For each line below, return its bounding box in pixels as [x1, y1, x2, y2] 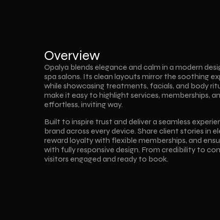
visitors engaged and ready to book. [44, 154, 169, 164]
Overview [44, 47, 100, 64]
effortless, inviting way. [44, 100, 126, 109]
